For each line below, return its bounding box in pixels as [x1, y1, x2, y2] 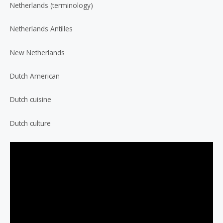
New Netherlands [10, 47, 65, 57]
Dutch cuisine [10, 95, 51, 105]
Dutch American [10, 71, 60, 81]
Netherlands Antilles [10, 24, 73, 34]
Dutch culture [10, 118, 51, 128]
